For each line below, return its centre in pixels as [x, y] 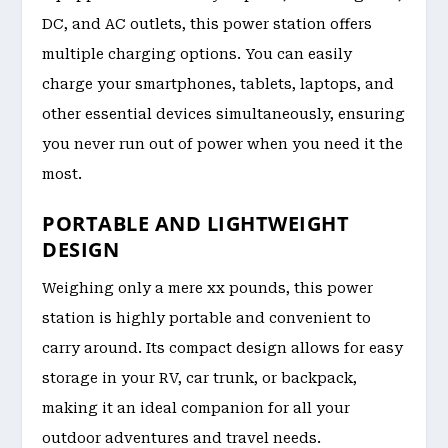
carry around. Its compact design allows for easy [223, 348]
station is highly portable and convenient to [207, 318]
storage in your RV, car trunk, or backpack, [200, 378]
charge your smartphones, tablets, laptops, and [218, 83]
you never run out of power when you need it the [223, 143]
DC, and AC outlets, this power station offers [207, 23]
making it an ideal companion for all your [196, 408]
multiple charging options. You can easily [197, 53]
